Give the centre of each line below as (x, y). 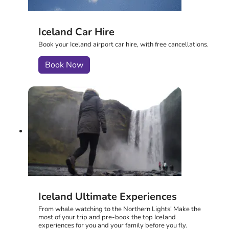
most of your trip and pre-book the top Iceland (107, 217)
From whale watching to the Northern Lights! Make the (120, 209)
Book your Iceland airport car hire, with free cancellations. (123, 45)
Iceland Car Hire (76, 32)
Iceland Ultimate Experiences (108, 197)
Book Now (64, 65)
